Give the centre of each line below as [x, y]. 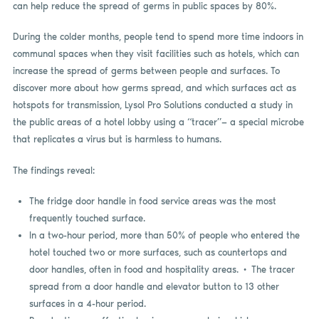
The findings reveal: [53, 170]
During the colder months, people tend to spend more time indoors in [158, 37]
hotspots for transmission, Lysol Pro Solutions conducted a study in [152, 105]
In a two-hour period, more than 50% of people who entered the [164, 236]
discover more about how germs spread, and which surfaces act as [154, 88]
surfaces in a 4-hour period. [87, 304]
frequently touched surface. [87, 219]
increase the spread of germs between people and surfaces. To [146, 71]
